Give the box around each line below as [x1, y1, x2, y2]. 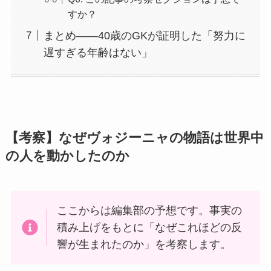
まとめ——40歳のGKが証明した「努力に [43, 29, 246, 42]
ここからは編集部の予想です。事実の [57, 204, 243, 217]
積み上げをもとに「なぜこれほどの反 [57, 221, 243, 234]
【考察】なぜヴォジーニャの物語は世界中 [5, 131, 264, 146]
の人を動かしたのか [5, 149, 129, 164]
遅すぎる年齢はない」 [43, 46, 152, 59]
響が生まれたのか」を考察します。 [57, 238, 232, 251]
